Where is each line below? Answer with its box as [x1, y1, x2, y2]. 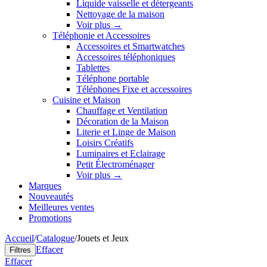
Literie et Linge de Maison [76, 127, 176, 137]
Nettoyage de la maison [76, 9, 164, 19]
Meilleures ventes [29, 202, 94, 212]
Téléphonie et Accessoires [52, 30, 150, 41]
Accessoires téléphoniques [76, 52, 175, 62]
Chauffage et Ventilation [76, 105, 167, 116]
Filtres [10, 246, 31, 254]
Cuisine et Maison [52, 95, 120, 105]
